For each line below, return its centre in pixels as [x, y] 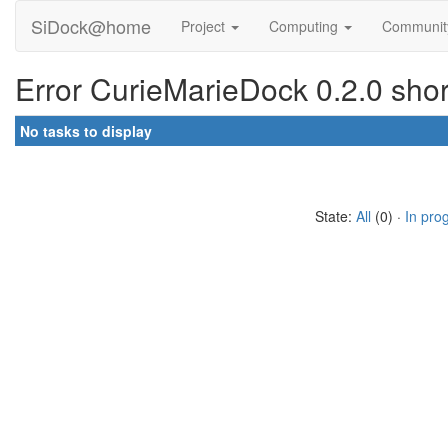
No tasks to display [86, 131]
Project [205, 26]
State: [335, 216]
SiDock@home [91, 26]
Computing [305, 26]
